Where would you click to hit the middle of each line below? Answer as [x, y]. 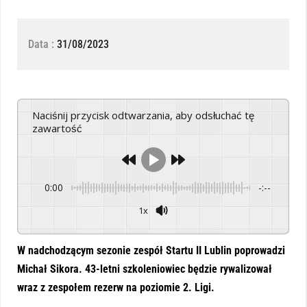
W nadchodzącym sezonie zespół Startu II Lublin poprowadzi [151, 251]
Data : [42, 45]
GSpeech [273, 224]
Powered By [257, 224]
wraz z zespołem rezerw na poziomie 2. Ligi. [116, 288]
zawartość [57, 128]
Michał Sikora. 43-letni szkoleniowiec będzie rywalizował [145, 269]
